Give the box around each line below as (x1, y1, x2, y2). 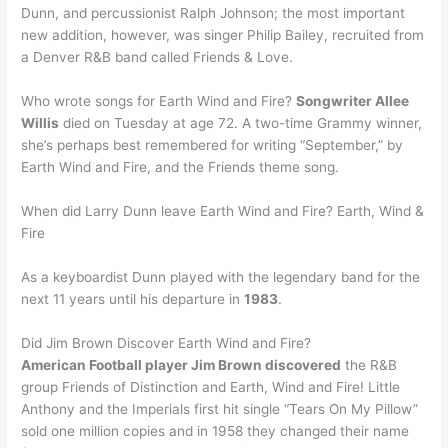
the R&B (341, 356, 398, 373)
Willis (21, 115, 60, 132)
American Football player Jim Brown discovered (21, 356, 342, 373)
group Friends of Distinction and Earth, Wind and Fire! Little (21, 378, 401, 395)
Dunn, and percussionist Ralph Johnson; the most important (21, 5, 406, 22)
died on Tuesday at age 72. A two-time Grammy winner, (59, 115, 423, 132)
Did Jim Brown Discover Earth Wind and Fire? (21, 334, 312, 351)
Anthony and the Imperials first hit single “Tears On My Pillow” (21, 400, 419, 417)
